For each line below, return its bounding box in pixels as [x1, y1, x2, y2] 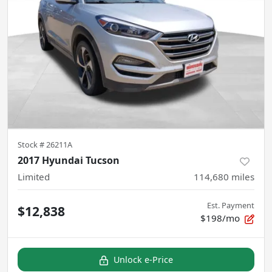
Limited [18, 171, 50, 183]
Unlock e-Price [114, 254, 173, 266]
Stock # [18, 139, 46, 151]
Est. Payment [207, 200, 254, 211]
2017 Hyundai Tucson [18, 154, 120, 168]
